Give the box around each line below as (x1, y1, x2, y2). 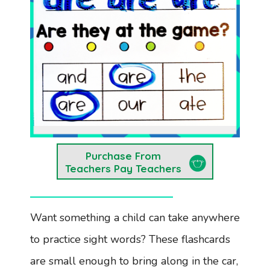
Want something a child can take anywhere (30, 210, 240, 225)
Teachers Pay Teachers (64, 162, 181, 175)
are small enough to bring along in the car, (30, 253, 238, 268)
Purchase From (85, 149, 161, 163)
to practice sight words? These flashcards (30, 231, 230, 246)
